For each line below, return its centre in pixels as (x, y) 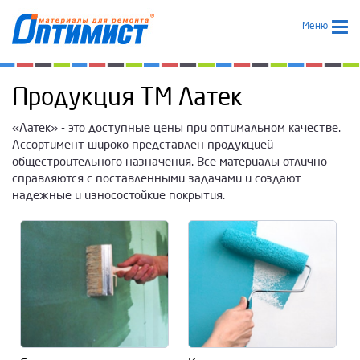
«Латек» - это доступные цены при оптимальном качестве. (176, 128)
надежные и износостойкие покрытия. (119, 195)
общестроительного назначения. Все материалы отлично (170, 162)
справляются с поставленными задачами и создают (157, 178)
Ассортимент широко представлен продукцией (143, 145)
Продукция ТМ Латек (127, 97)
